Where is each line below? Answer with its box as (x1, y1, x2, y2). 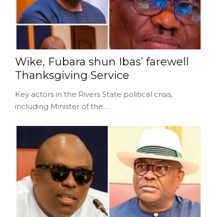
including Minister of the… (15, 101, 108, 111)
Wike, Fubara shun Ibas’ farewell (15, 55, 189, 68)
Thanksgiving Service (15, 68, 129, 82)
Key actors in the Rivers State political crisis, (15, 89, 172, 99)
